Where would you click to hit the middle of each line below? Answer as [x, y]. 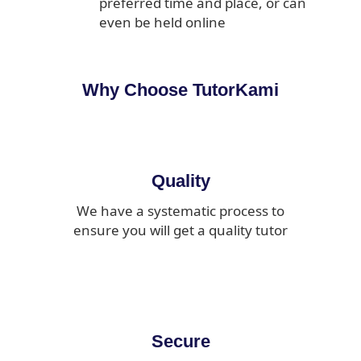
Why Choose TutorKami [180, 90]
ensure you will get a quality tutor [180, 230]
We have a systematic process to [180, 211]
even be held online [162, 23]
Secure [180, 342]
